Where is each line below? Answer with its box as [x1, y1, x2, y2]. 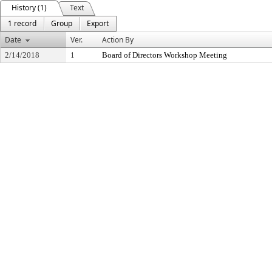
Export [87, 18, 109, 29]
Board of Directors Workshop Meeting [102, 50, 227, 59]
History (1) [12, 2, 47, 13]
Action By [102, 35, 134, 45]
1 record [8, 18, 36, 29]
